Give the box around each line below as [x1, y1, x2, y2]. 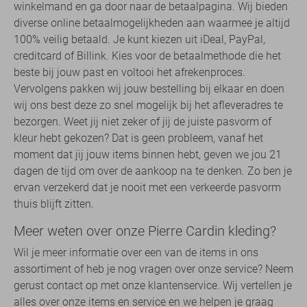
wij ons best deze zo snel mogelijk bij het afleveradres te [14, 98, 283, 112]
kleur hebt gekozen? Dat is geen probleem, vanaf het [14, 131, 263, 145]
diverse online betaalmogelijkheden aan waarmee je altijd [14, 16, 290, 29]
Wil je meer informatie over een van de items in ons [14, 245, 258, 259]
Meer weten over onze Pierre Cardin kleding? [14, 223, 276, 239]
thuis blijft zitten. [14, 197, 94, 210]
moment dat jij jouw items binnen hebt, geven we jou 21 [14, 147, 282, 161]
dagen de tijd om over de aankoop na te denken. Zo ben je [14, 164, 292, 177]
